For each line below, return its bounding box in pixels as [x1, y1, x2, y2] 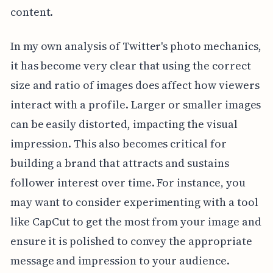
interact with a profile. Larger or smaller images [10, 97, 261, 113]
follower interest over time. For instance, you [10, 175, 246, 191]
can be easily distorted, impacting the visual [10, 116, 238, 132]
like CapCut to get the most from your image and [10, 214, 261, 230]
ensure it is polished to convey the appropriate [10, 233, 252, 249]
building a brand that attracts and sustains [10, 155, 229, 171]
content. [10, 4, 54, 20]
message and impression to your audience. [10, 253, 230, 269]
